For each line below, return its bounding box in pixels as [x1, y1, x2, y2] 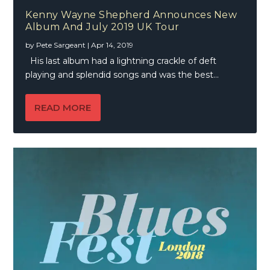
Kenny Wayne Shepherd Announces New [25, 8, 237, 20]
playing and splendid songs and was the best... [25, 69, 219, 80]
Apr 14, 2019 [91, 40, 134, 49]
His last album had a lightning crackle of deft [25, 55, 217, 66]
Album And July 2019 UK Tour [25, 20, 180, 33]
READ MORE [34, 101, 92, 113]
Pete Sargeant [36, 40, 86, 49]
